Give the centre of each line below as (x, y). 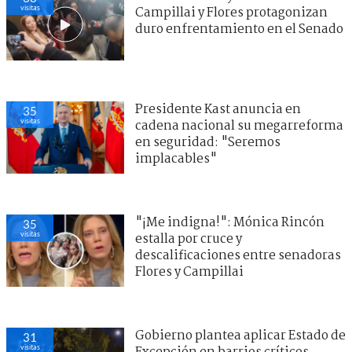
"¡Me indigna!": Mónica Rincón (230, 223)
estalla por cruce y (189, 240)
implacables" (176, 159)
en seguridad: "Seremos (208, 143)
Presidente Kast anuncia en (218, 110)
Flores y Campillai (189, 273)
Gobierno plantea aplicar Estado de (240, 336)
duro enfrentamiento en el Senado (239, 30)
